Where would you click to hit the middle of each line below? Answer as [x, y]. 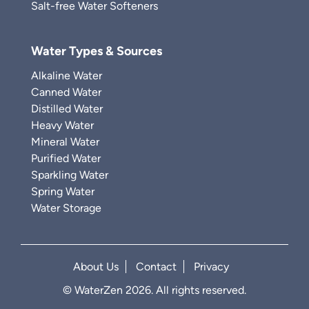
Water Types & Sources [97, 51]
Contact [156, 267]
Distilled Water [67, 109]
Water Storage [66, 208]
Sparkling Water [70, 175]
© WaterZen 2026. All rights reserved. [154, 290]
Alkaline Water [67, 76]
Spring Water [63, 191]
